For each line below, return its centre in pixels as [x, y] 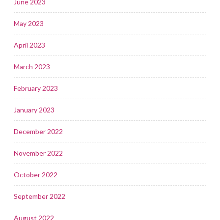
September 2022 [40, 196]
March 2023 [32, 66]
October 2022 [36, 174]
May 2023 [29, 23]
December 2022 [38, 131]
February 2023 [36, 88]
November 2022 [38, 153]
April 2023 [29, 45]
